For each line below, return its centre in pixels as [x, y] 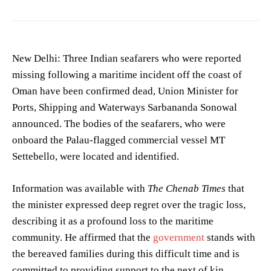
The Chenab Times [187, 189]
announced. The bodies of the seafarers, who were [119, 124]
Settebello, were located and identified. [96, 157]
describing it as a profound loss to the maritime [113, 221]
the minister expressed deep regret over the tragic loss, [129, 205]
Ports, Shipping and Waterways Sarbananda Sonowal [125, 108]
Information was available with [80, 189]
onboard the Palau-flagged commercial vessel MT [119, 140]
